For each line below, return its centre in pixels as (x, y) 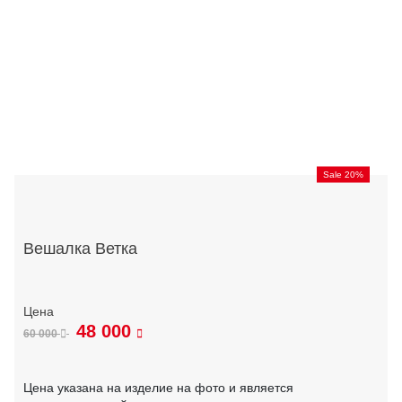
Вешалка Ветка (80, 249)
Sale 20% (343, 174)
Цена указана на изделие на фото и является (158, 388)
